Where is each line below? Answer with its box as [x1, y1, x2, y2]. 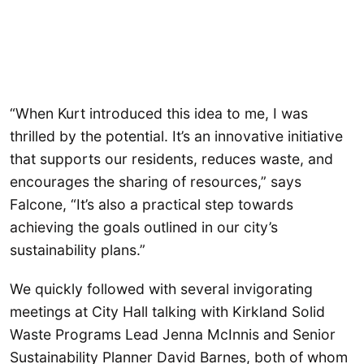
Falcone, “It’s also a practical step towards [10, 196, 293, 214]
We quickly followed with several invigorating [10, 279, 313, 297]
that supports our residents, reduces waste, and [10, 150, 333, 168]
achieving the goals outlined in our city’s [10, 219, 278, 236]
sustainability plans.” [10, 241, 145, 259]
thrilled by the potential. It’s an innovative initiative [10, 128, 343, 145]
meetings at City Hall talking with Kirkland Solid [10, 302, 325, 320]
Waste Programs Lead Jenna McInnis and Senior [10, 325, 336, 343]
